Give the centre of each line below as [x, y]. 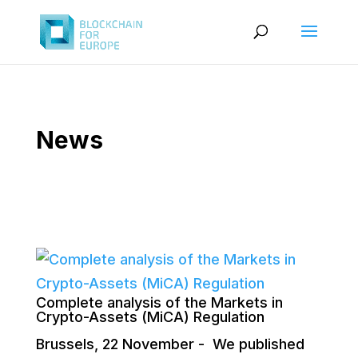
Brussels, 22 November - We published [170, 344]
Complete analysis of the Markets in [159, 302]
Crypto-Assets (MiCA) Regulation [150, 317]
